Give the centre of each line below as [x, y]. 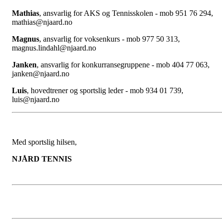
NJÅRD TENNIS [42, 159]
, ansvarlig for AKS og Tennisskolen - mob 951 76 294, [126, 13]
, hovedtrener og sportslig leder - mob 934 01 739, [105, 91]
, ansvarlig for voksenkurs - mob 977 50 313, [110, 39]
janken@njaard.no [41, 74]
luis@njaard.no [36, 100]
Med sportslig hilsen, [44, 142]
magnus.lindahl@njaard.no [54, 48]
